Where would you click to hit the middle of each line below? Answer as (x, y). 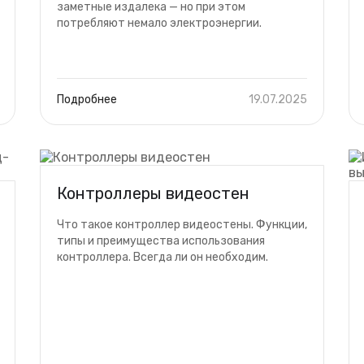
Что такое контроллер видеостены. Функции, (182, 225)
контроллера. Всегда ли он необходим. (162, 257)
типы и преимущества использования (161, 241)
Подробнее (87, 100)
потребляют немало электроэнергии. (159, 23)
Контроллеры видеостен (153, 193)
